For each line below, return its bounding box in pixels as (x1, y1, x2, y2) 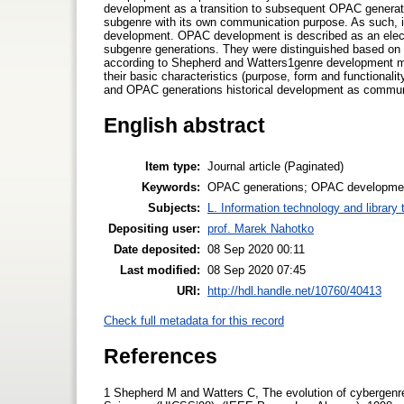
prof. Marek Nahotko (207, 222, 314, 236)
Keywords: (142, 180, 200, 195)
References (104, 344, 217, 368)
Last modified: (120, 263, 200, 278)
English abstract (104, 113, 265, 137)
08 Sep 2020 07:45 (207, 263, 306, 278)
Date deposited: (114, 243, 200, 257)
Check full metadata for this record (104, 313, 284, 327)
